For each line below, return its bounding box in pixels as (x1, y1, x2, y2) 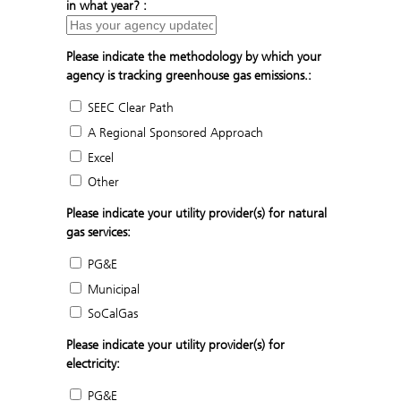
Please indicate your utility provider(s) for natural (66, 206, 327, 222)
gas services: (66, 225, 131, 241)
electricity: (66, 356, 120, 372)
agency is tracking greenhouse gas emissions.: (66, 68, 311, 84)
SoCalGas (84, 306, 138, 322)
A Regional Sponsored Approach (84, 125, 263, 141)
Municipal (84, 281, 140, 297)
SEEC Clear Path (84, 100, 174, 116)
